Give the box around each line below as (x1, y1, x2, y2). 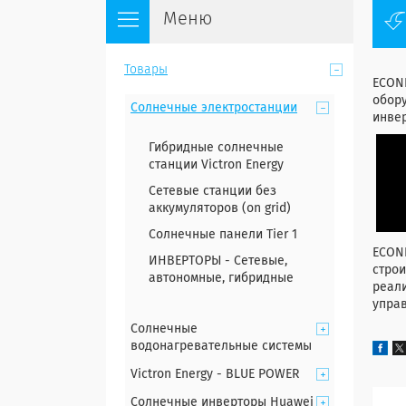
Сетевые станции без (149, 185, 276, 198)
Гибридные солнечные (149, 141, 284, 154)
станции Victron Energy (149, 159, 284, 171)
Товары (124, 63, 168, 76)
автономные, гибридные (149, 272, 294, 285)
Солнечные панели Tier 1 (149, 228, 297, 241)
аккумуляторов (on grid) (149, 202, 291, 215)
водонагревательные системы (130, 340, 312, 353)
